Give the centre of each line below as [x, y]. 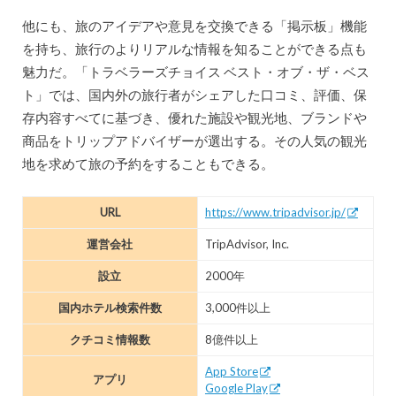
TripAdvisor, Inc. [247, 244]
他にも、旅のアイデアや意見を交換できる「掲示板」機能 [194, 25]
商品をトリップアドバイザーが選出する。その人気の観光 [194, 140]
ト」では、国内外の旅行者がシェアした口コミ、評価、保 [194, 94]
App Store [231, 372]
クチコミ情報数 [110, 340]
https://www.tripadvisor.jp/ [275, 213]
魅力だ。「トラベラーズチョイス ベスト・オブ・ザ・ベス [195, 71]
